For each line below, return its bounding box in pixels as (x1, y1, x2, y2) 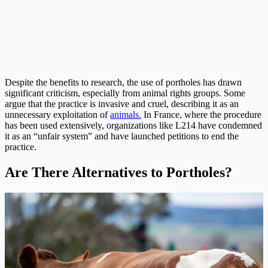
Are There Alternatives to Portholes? (5, 165, 232, 181)
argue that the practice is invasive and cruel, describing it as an (5, 99, 239, 109)
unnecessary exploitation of (5, 109, 110, 120)
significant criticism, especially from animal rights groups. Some (5, 88, 245, 99)
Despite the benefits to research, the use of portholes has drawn (5, 77, 242, 88)
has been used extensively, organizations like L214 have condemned (5, 120, 262, 131)
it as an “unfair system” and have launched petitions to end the (5, 131, 239, 142)
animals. (110, 109, 141, 120)
